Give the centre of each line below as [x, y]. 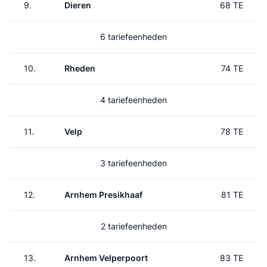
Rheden [80, 68]
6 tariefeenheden [133, 37]
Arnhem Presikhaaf [103, 195]
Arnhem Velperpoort [106, 258]
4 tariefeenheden [133, 100]
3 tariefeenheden [133, 163]
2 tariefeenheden [133, 226]
